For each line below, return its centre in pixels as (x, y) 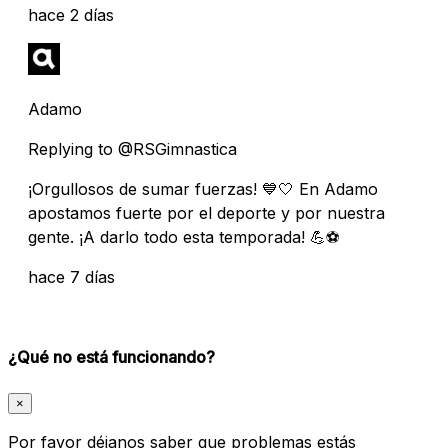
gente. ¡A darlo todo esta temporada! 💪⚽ (184, 236)
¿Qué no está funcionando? (111, 356)
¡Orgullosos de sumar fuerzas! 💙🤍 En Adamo (203, 188)
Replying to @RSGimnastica (132, 148)
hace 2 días (71, 14)
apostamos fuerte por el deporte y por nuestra (206, 212)
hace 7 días (71, 276)
